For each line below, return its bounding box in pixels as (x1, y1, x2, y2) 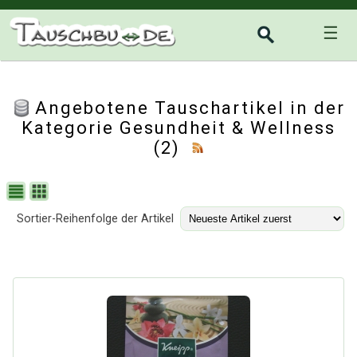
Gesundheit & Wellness (120, 118, 335, 138)
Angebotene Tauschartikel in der (35, 98, 345, 118)
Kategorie (22, 118, 120, 138)
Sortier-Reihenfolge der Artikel (17, 212, 174, 226)
